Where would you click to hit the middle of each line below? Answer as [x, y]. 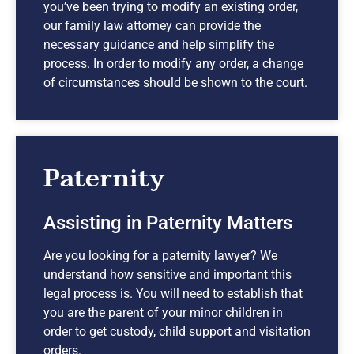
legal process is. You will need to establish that [173, 293]
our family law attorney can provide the [152, 25]
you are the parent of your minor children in [163, 312]
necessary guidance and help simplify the [159, 44]
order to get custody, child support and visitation [177, 331]
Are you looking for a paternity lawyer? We [160, 255]
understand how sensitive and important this [168, 274]
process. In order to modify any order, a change [173, 63]
